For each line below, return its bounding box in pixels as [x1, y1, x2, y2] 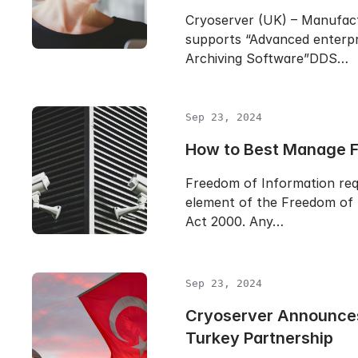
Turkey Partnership [185, 328, 333, 348]
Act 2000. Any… [185, 213, 284, 229]
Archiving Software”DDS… [185, 50, 348, 66]
